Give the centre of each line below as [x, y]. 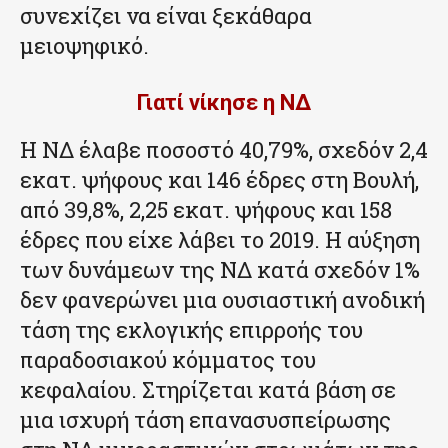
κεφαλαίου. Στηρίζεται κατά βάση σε [208, 389]
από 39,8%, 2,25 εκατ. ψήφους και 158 [206, 209]
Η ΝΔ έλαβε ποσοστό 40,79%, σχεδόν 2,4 [224, 149]
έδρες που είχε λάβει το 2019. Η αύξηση [220, 239]
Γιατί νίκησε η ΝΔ [224, 102]
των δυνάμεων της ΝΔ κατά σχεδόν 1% [220, 269]
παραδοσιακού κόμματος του [168, 359]
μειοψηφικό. [84, 45]
